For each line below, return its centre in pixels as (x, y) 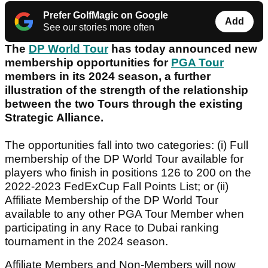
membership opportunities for (88, 63)
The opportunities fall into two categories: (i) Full (127, 145)
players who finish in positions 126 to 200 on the (128, 173)
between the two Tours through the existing (124, 104)
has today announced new (183, 49)
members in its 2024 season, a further (108, 77)
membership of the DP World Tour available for (124, 159)
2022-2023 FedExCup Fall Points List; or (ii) (117, 187)
